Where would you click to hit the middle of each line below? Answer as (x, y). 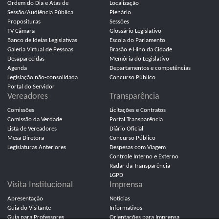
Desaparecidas (26, 59)
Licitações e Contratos (138, 110)
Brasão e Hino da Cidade (141, 50)
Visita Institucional (40, 185)
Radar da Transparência (140, 166)
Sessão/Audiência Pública (40, 12)
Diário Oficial (126, 129)
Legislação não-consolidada (43, 77)
